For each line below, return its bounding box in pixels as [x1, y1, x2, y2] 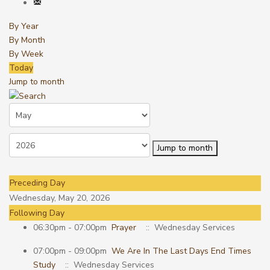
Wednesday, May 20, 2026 [9, 192, 110, 204]
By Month [9, 34, 45, 46]
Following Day [10, 207, 64, 219]
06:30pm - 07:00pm [33, 222, 111, 234]
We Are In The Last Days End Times [111, 245, 251, 257]
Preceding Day [10, 177, 65, 189]
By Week [9, 48, 43, 60]
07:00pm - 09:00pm [33, 245, 111, 257]
